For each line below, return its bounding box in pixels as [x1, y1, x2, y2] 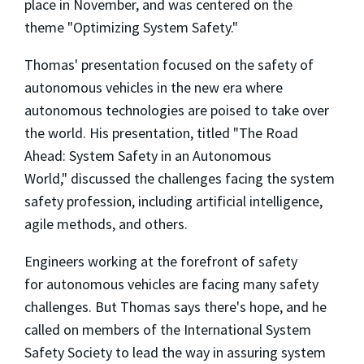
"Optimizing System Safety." [67, 17, 238, 37]
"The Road [233, 123, 298, 142]
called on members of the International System [24, 319, 311, 339]
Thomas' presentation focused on [24, 54, 231, 74]
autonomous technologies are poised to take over [24, 100, 329, 119]
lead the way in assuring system [129, 342, 326, 362]
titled [193, 123, 233, 142]
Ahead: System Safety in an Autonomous [24, 145, 271, 165]
